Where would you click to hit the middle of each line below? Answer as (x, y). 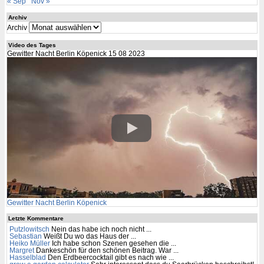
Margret (22, 250)
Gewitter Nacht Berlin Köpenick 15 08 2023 (76, 53)
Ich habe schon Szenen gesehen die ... (114, 243)
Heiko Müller (29, 243)
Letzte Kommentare (36, 219)
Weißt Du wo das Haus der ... (90, 236)
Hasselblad (27, 257)
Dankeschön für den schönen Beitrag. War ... (107, 250)
